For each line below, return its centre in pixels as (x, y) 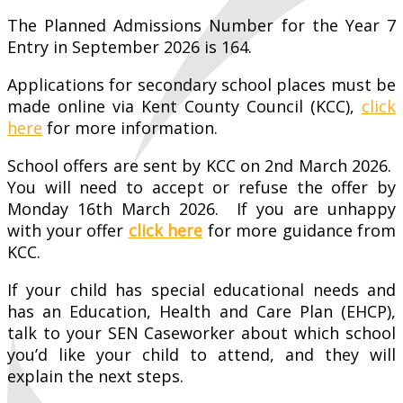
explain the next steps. (95, 376)
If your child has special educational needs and (201, 289)
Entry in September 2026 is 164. (130, 46)
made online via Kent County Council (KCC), (184, 106)
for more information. (130, 127)
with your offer (68, 230)
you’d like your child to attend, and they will (201, 354)
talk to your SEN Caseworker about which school (201, 332)
